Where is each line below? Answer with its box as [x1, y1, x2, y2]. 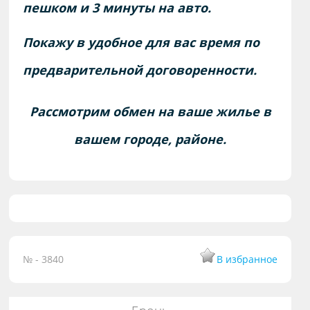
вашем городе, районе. [74, 131, 227, 148]
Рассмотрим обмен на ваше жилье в [29, 103, 271, 120]
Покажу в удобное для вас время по [23, 34, 260, 51]
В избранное [217, 253, 278, 266]
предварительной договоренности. [23, 62, 257, 79]
